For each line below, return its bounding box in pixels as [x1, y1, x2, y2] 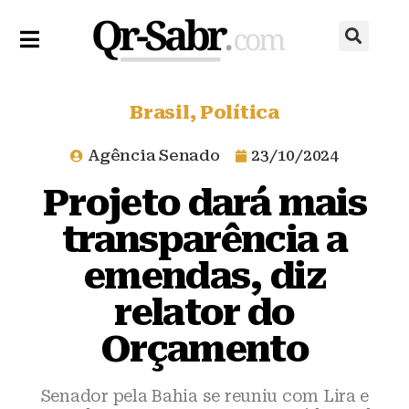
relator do [114, 291, 295, 334]
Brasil [130, 101, 190, 123]
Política [200, 101, 279, 123]
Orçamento [100, 328, 309, 371]
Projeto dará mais [43, 182, 366, 225]
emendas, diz [83, 255, 326, 298]
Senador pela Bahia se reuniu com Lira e [39, 386, 370, 405]
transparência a [61, 218, 348, 261]
